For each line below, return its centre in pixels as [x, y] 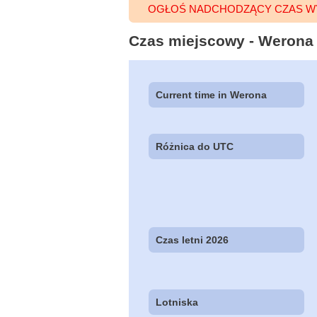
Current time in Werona [212, 94]
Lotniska [177, 302]
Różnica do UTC [195, 146]
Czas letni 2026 [192, 240]
